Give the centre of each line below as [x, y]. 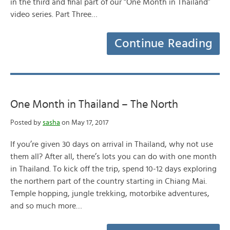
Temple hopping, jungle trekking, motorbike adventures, [110, 194]
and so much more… [46, 206]
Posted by [26, 123]
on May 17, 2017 [84, 123]
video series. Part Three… [54, 14]
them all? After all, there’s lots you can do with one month [113, 157]
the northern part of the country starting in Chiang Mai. [109, 181]
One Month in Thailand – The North [94, 104]
